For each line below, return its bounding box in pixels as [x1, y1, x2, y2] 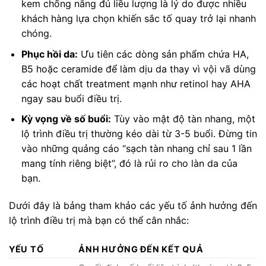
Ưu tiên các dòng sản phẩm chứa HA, [77, 47, 249, 60]
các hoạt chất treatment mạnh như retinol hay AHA [21, 77, 251, 90]
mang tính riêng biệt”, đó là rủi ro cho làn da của [21, 157, 237, 170]
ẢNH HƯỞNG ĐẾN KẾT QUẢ [78, 243, 204, 254]
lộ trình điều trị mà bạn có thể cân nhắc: [9, 214, 189, 226]
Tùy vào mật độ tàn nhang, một [110, 113, 255, 125]
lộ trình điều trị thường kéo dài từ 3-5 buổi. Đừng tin [21, 128, 257, 140]
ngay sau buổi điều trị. [21, 92, 122, 104]
